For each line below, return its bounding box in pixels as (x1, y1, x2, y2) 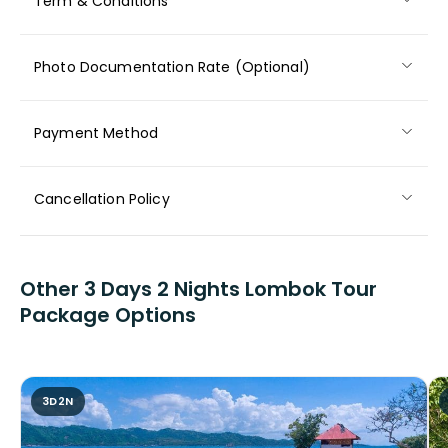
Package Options (20, 301, 196, 330)
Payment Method (34, 123, 158, 144)
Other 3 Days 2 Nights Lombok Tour (20, 275, 377, 304)
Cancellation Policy (34, 189, 170, 210)
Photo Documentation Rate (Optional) (34, 57, 310, 78)
